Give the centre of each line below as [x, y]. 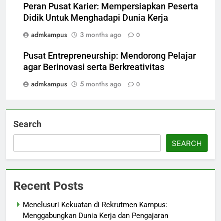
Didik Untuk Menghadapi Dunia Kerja [96, 18]
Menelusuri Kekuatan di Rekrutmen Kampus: [95, 205]
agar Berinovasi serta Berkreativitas [94, 67]
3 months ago [101, 35]
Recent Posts [48, 186]
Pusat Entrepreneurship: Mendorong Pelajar [110, 56]
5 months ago [101, 84]
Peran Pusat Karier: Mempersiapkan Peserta [111, 7]
